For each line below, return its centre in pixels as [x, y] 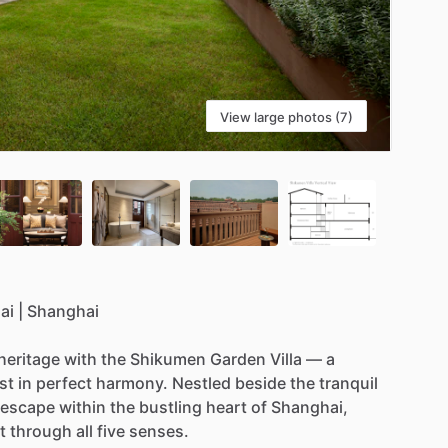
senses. [159, 430]
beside [260, 382]
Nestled [201, 382]
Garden [238, 358]
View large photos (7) [286, 116]
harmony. [132, 382]
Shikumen [168, 358]
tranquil [348, 382]
